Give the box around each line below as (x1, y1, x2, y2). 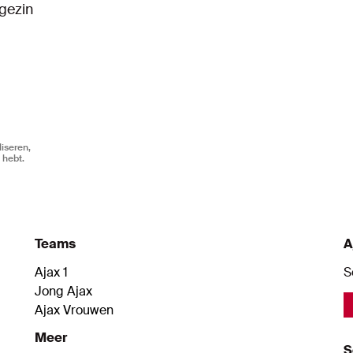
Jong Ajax (35, 282, 92, 299)
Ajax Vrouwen (35, 301, 113, 318)
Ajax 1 (35, 263, 68, 281)
